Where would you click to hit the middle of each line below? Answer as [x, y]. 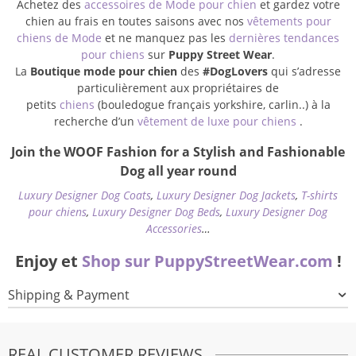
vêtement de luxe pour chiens [217, 122]
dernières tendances [284, 38]
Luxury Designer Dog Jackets [226, 195]
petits [43, 105]
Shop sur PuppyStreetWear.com [207, 261]
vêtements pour [289, 21]
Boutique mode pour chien [104, 72]
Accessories [174, 229]
